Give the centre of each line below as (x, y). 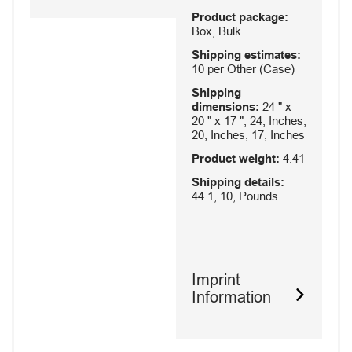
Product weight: (236, 158)
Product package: (240, 16)
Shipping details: (238, 181)
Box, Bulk (216, 31)
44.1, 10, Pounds (235, 196)
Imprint (216, 279)
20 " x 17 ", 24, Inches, (249, 120)
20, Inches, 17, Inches (248, 134)
